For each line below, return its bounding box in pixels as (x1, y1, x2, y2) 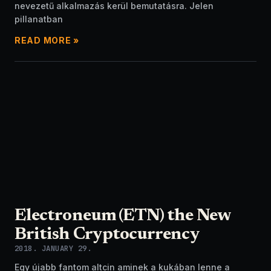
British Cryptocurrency (15, 226, 200, 244)
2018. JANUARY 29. (15, 243, 92, 253)
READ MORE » (15, 35, 79, 45)
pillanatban (15, 14, 63, 24)
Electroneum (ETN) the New (15, 207, 230, 225)
